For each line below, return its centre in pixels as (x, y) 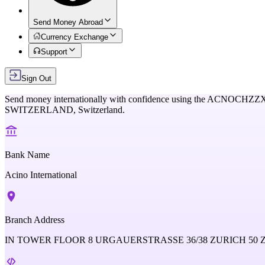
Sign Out (36, 78)
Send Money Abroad (68, 22)
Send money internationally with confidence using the (105, 99)
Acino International (41, 175)
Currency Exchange (75, 37)
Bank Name (27, 155)
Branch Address (35, 220)
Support (54, 52)
